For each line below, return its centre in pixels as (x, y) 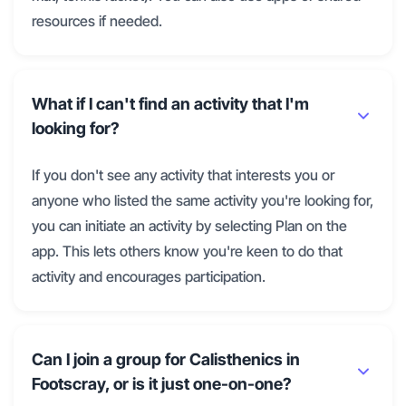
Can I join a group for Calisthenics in (166, 360)
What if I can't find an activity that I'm (170, 104)
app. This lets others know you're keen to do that (187, 251)
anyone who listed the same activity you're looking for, (203, 201)
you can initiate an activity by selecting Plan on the (189, 226)
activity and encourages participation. (149, 277)
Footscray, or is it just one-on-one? (162, 384)
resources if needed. (97, 21)
